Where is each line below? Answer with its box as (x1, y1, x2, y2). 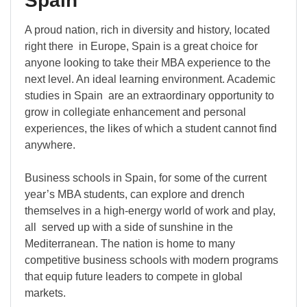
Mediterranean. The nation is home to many (25, 238, 241, 250)
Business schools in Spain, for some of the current (25, 172, 267, 184)
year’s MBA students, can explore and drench (25, 188, 245, 201)
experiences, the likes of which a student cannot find (25, 123, 277, 135)
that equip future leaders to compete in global (25, 271, 243, 283)
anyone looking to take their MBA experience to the (25, 57, 271, 69)
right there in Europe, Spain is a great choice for (25, 40, 258, 53)
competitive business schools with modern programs (25, 254, 278, 267)
